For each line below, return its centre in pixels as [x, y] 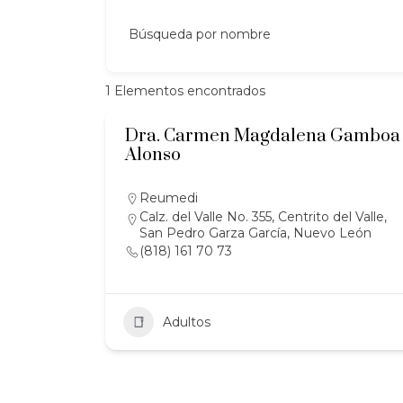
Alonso [153, 155]
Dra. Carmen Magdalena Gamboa [263, 136]
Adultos [187, 322]
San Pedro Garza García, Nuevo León [255, 233]
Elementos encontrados [188, 91]
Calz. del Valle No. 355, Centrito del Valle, [263, 217]
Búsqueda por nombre [200, 34]
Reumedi [169, 198]
